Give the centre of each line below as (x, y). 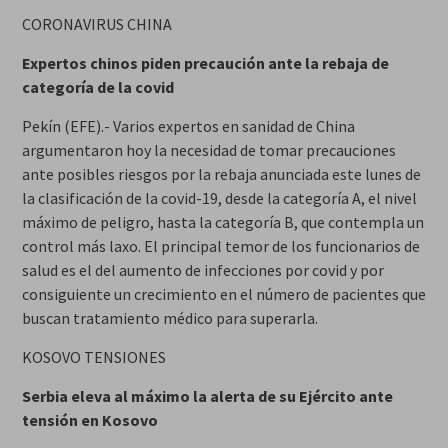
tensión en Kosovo (89, 419)
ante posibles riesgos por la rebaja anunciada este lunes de (221, 173)
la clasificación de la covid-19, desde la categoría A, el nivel (219, 197)
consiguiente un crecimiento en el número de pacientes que (223, 293)
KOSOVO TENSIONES (93, 356)
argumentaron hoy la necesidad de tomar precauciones (208, 149)
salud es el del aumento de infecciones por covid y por (202, 269)
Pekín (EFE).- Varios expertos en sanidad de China (188, 125)
